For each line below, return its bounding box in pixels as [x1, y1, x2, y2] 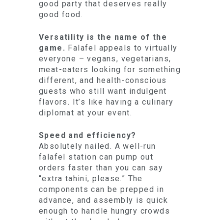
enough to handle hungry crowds [39, 206, 170, 216]
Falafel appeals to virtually [65, 43, 178, 53]
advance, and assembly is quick [39, 195, 168, 205]
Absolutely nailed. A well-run [39, 141, 156, 151]
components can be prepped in [39, 185, 165, 194]
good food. [39, 10, 83, 19]
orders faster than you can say [39, 163, 163, 172]
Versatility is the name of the [39, 32, 167, 42]
